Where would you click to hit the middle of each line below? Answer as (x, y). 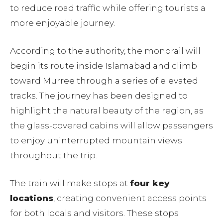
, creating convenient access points (130, 198)
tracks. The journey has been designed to (99, 96)
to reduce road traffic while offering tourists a (108, 8)
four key (150, 183)
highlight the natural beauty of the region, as (107, 111)
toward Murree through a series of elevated (104, 81)
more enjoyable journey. (62, 23)
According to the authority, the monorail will (105, 51)
